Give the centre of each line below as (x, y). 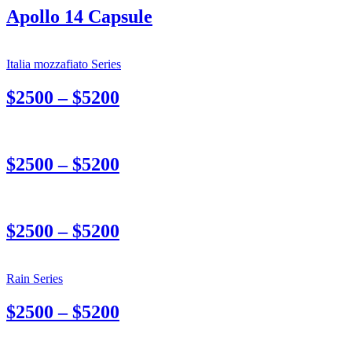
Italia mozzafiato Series (64, 64)
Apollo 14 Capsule (79, 17)
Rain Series (35, 278)
